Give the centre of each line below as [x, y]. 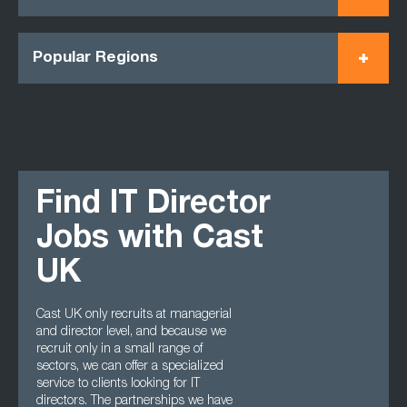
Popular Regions [95, 58]
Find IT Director [154, 206]
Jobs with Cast [150, 240]
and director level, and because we [131, 333]
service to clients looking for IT [118, 384]
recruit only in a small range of [119, 350]
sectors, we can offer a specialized [130, 367]
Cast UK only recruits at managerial [134, 315]
